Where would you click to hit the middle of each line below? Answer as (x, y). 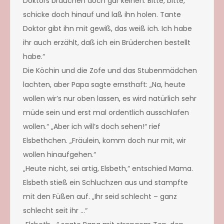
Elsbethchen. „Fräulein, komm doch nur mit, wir (104, 140)
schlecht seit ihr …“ (55, 210)
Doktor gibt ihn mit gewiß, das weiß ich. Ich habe (107, 28)
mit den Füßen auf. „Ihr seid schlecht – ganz (100, 196)
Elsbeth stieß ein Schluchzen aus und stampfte (105, 182)
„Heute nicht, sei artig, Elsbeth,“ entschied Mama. (108, 168)
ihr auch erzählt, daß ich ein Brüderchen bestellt (107, 42)
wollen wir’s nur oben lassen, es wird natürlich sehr (110, 98)
